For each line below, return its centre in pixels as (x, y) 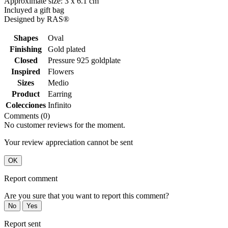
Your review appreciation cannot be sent (68, 142)
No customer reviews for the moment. (65, 125)
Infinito (60, 105)
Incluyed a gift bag (34, 10)
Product (26, 94)
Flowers (61, 72)
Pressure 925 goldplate (84, 61)
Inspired (26, 72)
